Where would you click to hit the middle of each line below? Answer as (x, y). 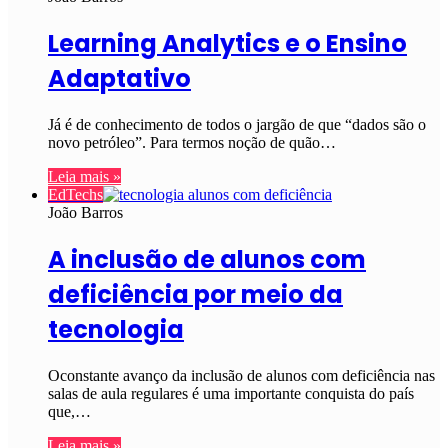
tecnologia (116, 330)
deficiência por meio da (195, 295)
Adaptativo (119, 79)
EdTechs (75, 195)
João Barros (85, 213)
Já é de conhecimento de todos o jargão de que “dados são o (237, 125)
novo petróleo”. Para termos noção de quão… (192, 143)
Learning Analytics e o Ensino (227, 44)
